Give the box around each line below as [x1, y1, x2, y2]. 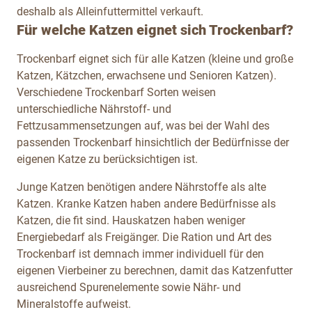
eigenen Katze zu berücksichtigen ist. [17, 152, 198, 166]
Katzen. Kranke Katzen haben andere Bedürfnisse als [17, 196, 276, 210]
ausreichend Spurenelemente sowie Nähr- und [17, 280, 241, 294]
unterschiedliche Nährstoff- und [17, 102, 171, 116]
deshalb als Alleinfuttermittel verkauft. [17, 4, 203, 18]
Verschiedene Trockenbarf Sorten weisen [17, 85, 216, 99]
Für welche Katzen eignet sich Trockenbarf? [17, 21, 293, 38]
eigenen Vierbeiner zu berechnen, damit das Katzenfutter [17, 263, 292, 277]
